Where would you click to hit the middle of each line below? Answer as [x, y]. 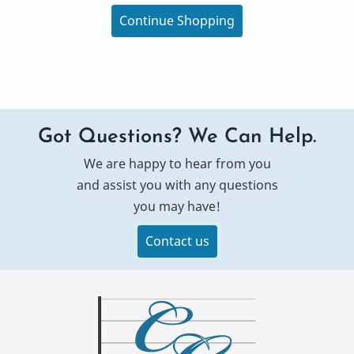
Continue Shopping [177, 21]
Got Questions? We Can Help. [177, 137]
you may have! [177, 207]
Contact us [177, 241]
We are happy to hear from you [177, 164]
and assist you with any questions [177, 185]
